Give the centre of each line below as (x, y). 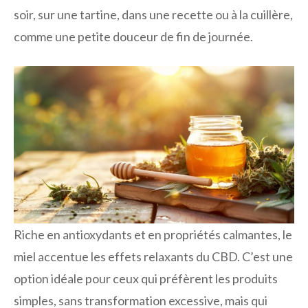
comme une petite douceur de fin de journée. (133, 36)
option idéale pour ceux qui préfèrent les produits (146, 278)
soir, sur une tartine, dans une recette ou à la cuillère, (153, 14)
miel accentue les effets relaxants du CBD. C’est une (153, 256)
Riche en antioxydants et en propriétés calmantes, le (153, 234)
